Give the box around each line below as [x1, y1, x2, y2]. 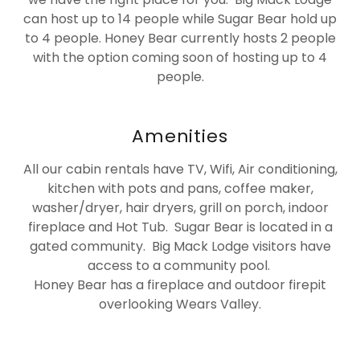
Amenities [131, 123, 229, 149]
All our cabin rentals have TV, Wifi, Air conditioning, [22, 159, 337, 178]
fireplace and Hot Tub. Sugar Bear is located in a [27, 217, 333, 236]
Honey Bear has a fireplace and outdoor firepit [34, 275, 326, 294]
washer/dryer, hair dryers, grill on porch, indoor [31, 198, 329, 217]
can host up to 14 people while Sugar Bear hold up [23, 9, 337, 28]
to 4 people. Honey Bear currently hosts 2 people [24, 28, 336, 47]
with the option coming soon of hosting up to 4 [33, 47, 327, 67]
